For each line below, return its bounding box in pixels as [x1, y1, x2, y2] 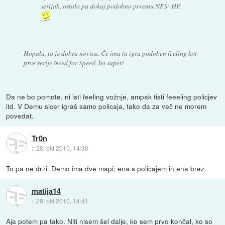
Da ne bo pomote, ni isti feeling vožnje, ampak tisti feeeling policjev [6, 91, 217, 101]
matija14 [31, 185, 61, 197]
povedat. [6, 110, 34, 121]
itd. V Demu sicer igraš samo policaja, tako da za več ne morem [6, 100, 207, 111]
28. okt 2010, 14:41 [36, 196, 88, 205]
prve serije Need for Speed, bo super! [23, 57, 125, 67]
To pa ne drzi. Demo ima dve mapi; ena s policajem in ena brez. [6, 163, 207, 173]
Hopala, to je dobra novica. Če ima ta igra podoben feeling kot [23, 48, 197, 58]
